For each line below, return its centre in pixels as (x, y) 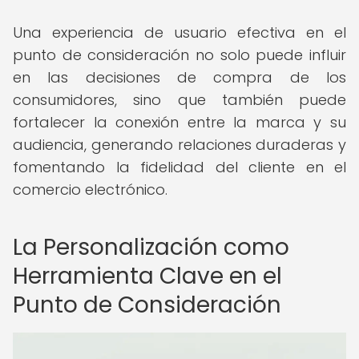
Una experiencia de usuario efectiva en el (179, 32)
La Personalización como (151, 247)
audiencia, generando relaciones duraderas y (179, 145)
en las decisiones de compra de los (179, 77)
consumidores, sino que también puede (179, 100)
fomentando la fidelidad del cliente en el (179, 167)
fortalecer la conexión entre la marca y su (179, 122)
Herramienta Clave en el (147, 276)
